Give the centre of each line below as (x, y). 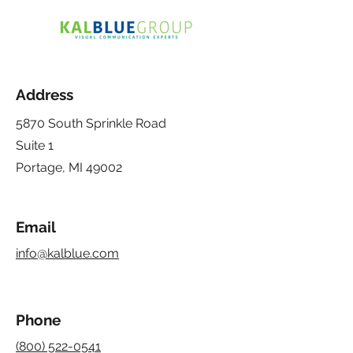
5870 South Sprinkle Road (91, 123)
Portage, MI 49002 (69, 167)
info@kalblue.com (67, 253)
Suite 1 (35, 145)
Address (45, 95)
